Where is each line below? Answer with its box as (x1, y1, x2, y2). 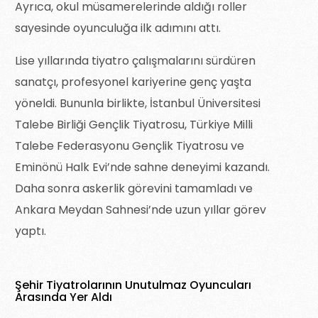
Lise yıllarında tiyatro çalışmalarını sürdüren (15, 53, 256, 70)
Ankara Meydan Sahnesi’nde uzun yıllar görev (15, 202, 267, 219)
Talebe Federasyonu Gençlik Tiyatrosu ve (15, 138, 245, 155)
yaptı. (15, 223, 47, 240)
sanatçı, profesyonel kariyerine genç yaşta (15, 74, 252, 91)
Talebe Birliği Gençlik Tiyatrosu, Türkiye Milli (15, 116, 253, 133)
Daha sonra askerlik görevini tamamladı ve (15, 180, 253, 197)
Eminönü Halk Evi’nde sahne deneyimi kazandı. (15, 159, 270, 176)
